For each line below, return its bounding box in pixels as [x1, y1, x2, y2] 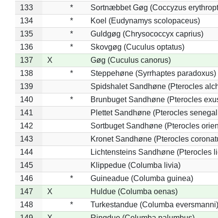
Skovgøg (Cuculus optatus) [90, 42, 184, 51]
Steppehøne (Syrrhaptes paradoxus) [90, 69, 216, 77]
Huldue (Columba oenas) [90, 187, 178, 196]
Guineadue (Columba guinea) [90, 174, 193, 182]
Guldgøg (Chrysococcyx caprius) [90, 29, 203, 38]
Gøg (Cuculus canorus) [90, 55, 171, 64]
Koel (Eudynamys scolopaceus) [90, 16, 200, 25]
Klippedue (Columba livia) [90, 161, 181, 169]
